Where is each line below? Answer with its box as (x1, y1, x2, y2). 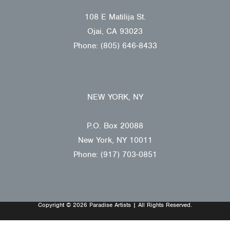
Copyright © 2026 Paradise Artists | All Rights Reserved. (38, 201, 192, 209)
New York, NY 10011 (78, 135, 152, 145)
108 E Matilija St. (84, 12, 146, 22)
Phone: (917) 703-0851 (73, 149, 157, 160)
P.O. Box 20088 (87, 121, 143, 131)
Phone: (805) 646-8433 (73, 41, 157, 51)
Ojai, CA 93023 (87, 26, 143, 36)
